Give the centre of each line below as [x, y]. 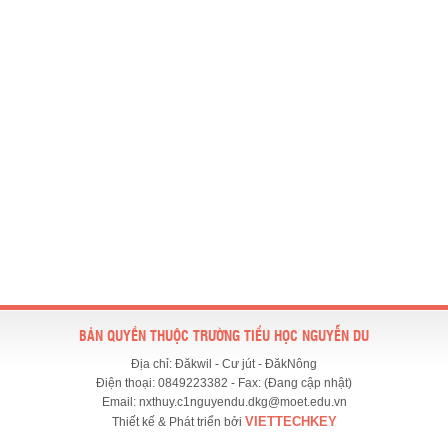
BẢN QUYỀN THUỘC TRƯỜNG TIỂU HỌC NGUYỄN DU [224, 336]
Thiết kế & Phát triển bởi [178, 421]
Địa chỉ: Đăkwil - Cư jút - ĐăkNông [224, 363]
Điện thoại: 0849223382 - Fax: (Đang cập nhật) [224, 382]
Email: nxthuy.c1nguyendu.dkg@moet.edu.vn [224, 401]
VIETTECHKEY [290, 421]
